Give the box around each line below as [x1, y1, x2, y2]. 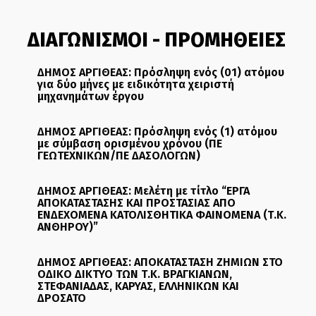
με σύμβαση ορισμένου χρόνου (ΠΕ [37, 136, 222, 150]
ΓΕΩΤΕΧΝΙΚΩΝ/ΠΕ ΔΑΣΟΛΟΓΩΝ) [37, 148, 200, 162]
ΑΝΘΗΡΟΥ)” [37, 219, 98, 233]
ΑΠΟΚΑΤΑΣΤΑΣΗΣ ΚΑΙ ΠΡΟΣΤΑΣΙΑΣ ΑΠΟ [37, 195, 236, 209]
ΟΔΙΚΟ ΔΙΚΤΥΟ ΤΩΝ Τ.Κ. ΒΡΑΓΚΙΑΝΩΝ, [37, 267, 232, 281]
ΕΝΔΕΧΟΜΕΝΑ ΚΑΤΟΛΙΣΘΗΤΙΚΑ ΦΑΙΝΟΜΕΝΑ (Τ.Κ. [37, 207, 286, 221]
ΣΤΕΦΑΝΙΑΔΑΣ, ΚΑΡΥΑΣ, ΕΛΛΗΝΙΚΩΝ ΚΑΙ [37, 279, 239, 293]
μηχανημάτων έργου [37, 89, 144, 103]
